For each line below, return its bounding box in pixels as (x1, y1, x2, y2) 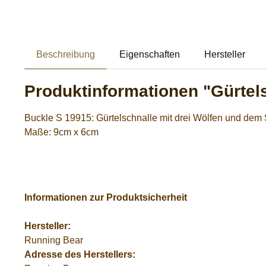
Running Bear (24, 235, 85, 245)
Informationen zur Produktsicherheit (24, 192, 187, 202)
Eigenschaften (119, 49, 180, 59)
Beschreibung (36, 49, 95, 59)
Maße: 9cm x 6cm (24, 127, 99, 137)
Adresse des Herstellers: (24, 249, 138, 259)
